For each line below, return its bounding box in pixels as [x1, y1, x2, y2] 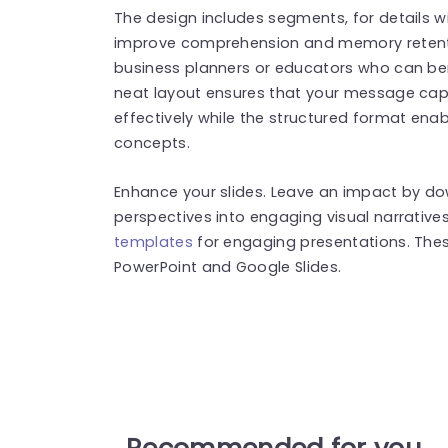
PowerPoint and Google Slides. [114, 256, 342, 277]
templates [114, 231, 193, 252]
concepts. [114, 132, 190, 153]
